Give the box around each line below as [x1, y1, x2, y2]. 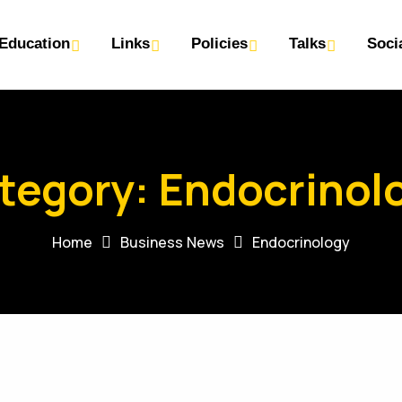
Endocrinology [252, 232, 350, 252]
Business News [120, 232, 224, 252]
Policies [190, 34, 248, 52]
